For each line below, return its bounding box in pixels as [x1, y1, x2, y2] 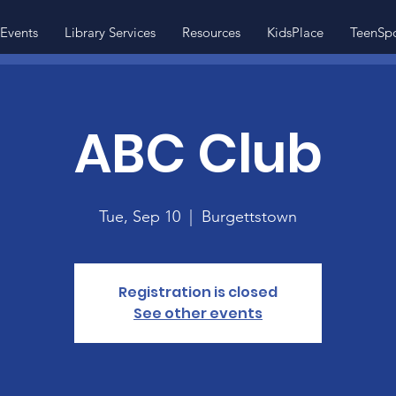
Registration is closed [118, 282, 278, 302]
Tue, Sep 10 [99, 207, 180, 226]
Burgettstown [202, 207, 297, 226]
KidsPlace [266, 24, 324, 41]
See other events [133, 303, 263, 324]
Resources [181, 24, 240, 41]
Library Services [64, 24, 156, 41]
